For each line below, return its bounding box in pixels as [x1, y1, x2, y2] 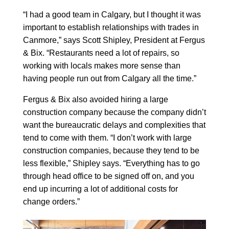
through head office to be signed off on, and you [22, 172, 194, 181]
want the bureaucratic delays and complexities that [22, 121, 205, 130]
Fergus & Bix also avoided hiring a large [22, 95, 168, 104]
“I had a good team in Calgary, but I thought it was [22, 10, 201, 19]
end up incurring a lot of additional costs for [22, 185, 178, 194]
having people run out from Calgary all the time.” [22, 74, 196, 83]
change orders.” [22, 197, 80, 207]
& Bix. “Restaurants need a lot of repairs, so [22, 49, 179, 58]
